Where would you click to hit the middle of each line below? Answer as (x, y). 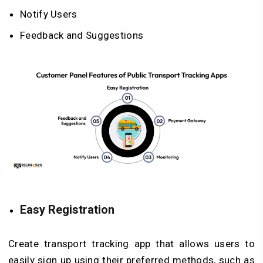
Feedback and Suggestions (82, 36)
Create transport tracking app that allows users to (131, 243)
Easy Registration (67, 209)
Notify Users (49, 14)
